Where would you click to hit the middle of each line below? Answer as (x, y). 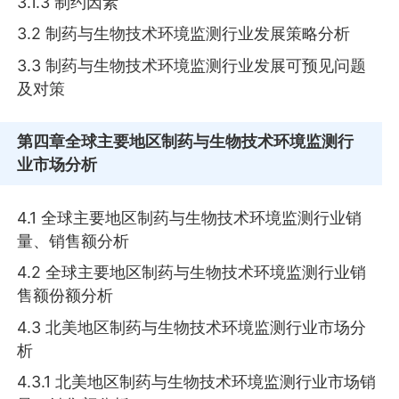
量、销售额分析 (73, 240)
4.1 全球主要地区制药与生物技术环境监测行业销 (190, 217)
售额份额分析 (65, 296)
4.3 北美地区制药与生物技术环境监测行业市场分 (192, 327)
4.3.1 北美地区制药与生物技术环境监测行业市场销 (197, 382)
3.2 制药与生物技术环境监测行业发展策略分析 (184, 34)
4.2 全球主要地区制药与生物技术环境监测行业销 (192, 273)
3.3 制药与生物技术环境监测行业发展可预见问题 (192, 65)
